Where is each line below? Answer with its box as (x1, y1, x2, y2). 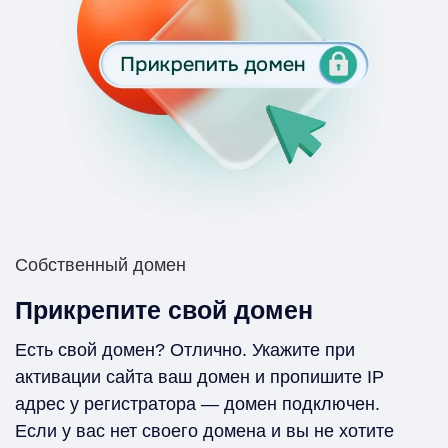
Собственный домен (15, 254, 186, 275)
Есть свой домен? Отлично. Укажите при (15, 339, 355, 360)
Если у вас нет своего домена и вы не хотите (15, 420, 394, 441)
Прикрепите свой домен (15, 295, 313, 324)
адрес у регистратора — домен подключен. (15, 393, 380, 414)
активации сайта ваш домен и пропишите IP (15, 366, 384, 387)
